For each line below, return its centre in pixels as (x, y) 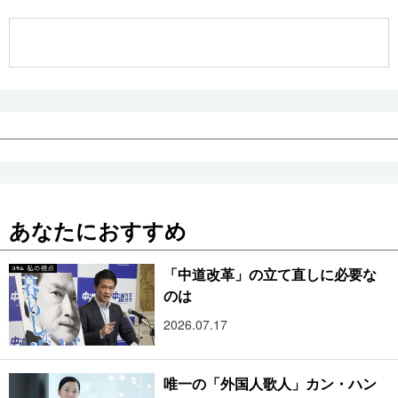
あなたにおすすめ (98, 230)
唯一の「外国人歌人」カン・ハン (271, 384)
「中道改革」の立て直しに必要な (271, 274)
